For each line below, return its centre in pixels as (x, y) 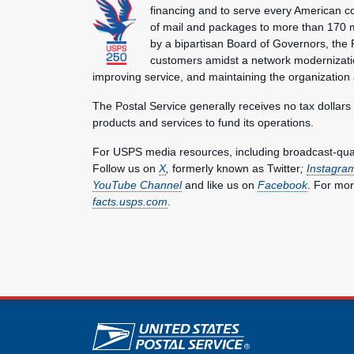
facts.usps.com (130, 201)
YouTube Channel (137, 185)
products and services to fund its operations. (203, 122)
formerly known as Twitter (236, 168)
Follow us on (126, 168)
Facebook (282, 185)
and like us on (220, 185)
